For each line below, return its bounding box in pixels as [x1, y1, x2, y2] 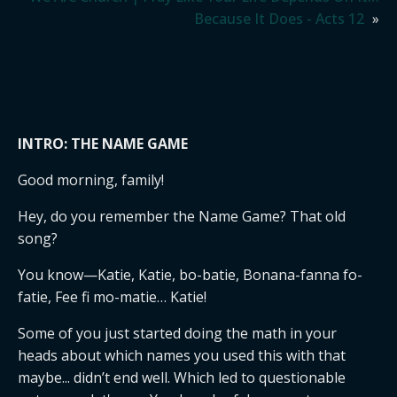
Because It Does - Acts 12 [194, 9, 364, 28]
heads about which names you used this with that [18, 346, 346, 365]
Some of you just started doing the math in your [18, 323, 337, 343]
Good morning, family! [18, 170, 164, 190]
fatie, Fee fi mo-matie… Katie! [18, 287, 206, 307]
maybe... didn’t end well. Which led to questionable [18, 368, 346, 387]
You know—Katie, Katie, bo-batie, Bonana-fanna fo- [18, 265, 362, 284]
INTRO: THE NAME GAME [18, 134, 188, 153]
